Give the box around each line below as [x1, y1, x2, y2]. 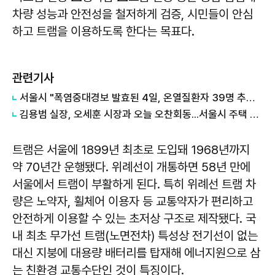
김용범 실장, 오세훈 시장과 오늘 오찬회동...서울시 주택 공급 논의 [250, 108, 258, 120]
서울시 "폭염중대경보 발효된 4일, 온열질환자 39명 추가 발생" [246, 91, 255, 104]
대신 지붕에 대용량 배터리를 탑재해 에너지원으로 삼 [12, 246, 260, 260]
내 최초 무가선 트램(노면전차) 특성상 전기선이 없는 [12, 228, 258, 243]
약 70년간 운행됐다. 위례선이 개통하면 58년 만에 [12, 160, 250, 174]
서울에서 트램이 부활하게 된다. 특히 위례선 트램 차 [12, 177, 256, 192]
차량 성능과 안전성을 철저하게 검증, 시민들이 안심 [12, 7, 253, 21]
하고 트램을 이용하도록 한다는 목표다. [12, 24, 195, 39]
